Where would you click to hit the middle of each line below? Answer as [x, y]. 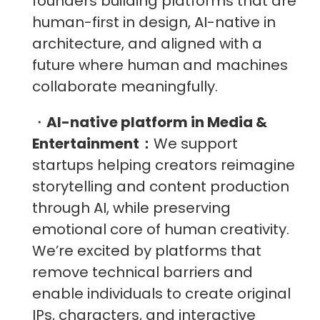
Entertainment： [93, 144]
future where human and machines [160, 65]
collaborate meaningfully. [125, 87]
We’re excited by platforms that [147, 251]
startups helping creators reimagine [164, 165]
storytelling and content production [161, 187]
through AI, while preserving [131, 208]
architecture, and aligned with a [147, 44]
